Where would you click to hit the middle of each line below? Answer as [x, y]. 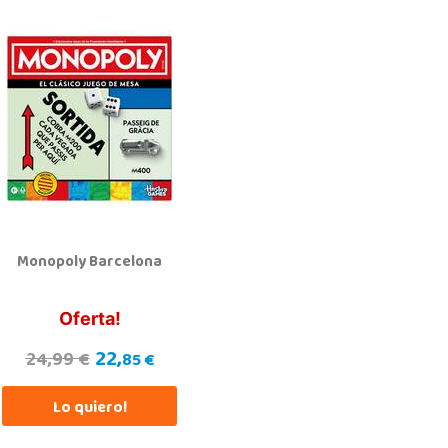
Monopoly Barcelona [90, 262]
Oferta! [89, 318]
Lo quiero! [89, 409]
